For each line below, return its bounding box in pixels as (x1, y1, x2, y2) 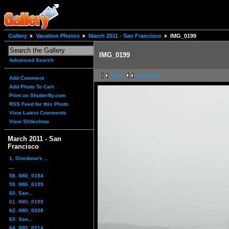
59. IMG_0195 (9, 181, 43, 187)
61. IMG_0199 (9, 198, 43, 204)
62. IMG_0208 (9, 207, 43, 213)
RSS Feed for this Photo (9, 101, 68, 107)
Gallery (8, 33, 27, 39)
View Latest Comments (9, 110, 66, 116)
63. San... (9, 216, 33, 222)
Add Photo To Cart (9, 84, 54, 90)
